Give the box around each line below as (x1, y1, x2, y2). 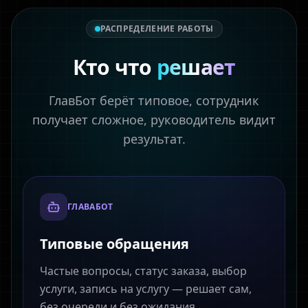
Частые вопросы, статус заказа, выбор (40, 263, 247, 278)
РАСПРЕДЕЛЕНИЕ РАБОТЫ (100, 23, 214, 34)
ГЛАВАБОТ (67, 201, 113, 212)
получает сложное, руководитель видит (32, 111, 276, 128)
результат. (122, 131, 186, 147)
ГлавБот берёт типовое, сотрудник (49, 92, 259, 109)
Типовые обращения (40, 234, 189, 253)
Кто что (72, 53, 157, 81)
